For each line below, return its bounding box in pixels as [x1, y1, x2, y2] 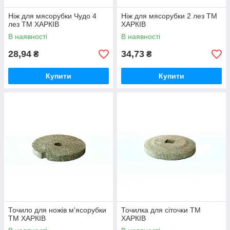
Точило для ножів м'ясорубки [8, 206, 106, 214]
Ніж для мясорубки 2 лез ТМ [121, 12, 217, 20]
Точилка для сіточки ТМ [121, 206, 201, 214]
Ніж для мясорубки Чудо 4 [8, 12, 97, 20]
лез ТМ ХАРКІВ [8, 20, 59, 28]
